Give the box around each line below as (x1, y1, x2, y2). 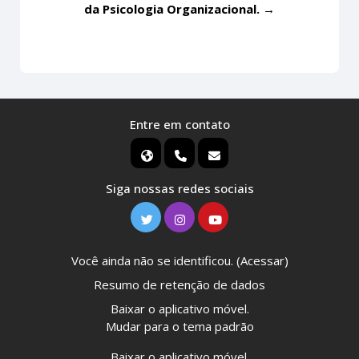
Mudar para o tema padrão (105, 318, 254, 335)
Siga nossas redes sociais (105, 180, 254, 197)
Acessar (240, 252, 284, 269)
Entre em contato (129, 116, 230, 133)
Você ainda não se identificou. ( (71, 252, 240, 269)
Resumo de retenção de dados (94, 276, 265, 293)
